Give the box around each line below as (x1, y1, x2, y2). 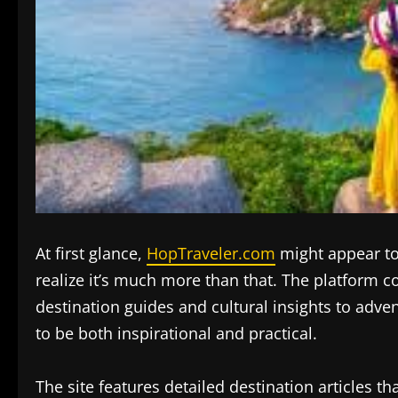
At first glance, (36, 242, 147, 264)
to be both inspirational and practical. (36, 322, 317, 344)
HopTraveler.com (147, 242, 275, 264)
